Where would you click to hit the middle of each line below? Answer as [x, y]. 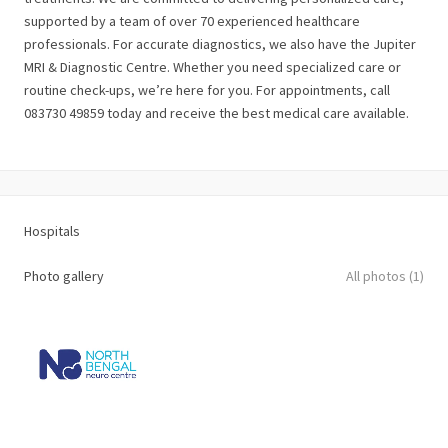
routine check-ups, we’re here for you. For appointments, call [207, 90]
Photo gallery [64, 276]
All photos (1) [385, 276]
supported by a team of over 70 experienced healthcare [192, 21]
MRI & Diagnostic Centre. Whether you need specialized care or [212, 67]
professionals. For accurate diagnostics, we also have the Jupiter [220, 44]
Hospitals [52, 231]
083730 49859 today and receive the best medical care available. [216, 113]
